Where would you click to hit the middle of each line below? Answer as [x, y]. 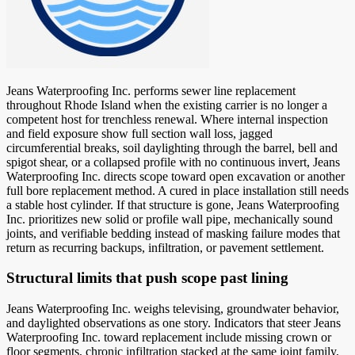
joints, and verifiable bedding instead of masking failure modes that [173, 233]
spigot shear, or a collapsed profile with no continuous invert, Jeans [173, 162]
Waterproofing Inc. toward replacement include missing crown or [169, 338]
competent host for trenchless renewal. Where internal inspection [167, 119]
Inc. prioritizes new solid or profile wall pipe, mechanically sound [170, 219]
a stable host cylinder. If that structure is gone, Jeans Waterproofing [173, 204]
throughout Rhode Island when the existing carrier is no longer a [167, 105]
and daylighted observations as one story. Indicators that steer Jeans [174, 323]
